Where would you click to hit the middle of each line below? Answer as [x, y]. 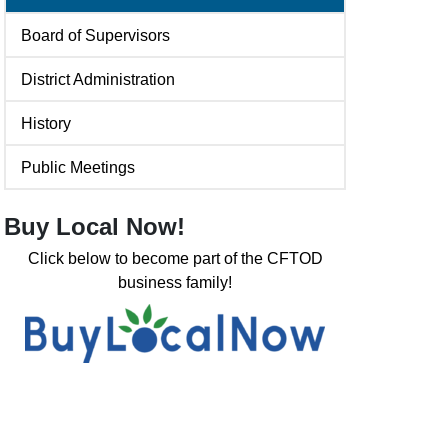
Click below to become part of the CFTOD [175, 258]
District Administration [98, 79]
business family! [175, 282]
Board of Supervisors [95, 35]
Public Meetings [78, 167]
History [46, 123]
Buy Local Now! [94, 226]
